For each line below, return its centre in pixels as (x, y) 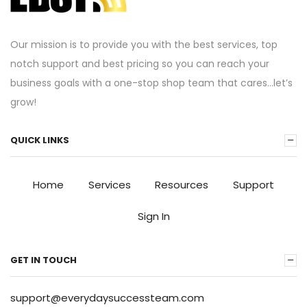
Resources (182, 185)
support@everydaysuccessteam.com (107, 297)
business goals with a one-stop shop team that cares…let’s (151, 83)
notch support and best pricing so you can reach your (140, 64)
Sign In (153, 217)
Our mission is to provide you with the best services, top (144, 45)
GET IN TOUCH (44, 260)
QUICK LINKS (40, 140)
